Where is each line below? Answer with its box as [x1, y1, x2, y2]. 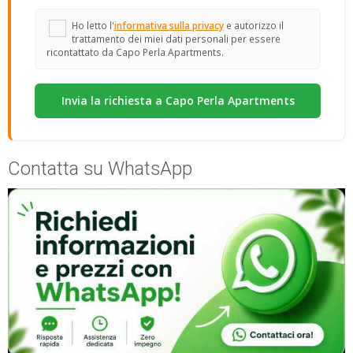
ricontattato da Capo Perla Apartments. [46, 45, 224, 58]
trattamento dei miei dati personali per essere [72, 32, 281, 45]
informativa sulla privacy [114, 18, 224, 32]
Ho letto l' [72, 18, 114, 32]
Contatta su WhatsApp [8, 157, 192, 180]
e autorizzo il [224, 18, 284, 32]
